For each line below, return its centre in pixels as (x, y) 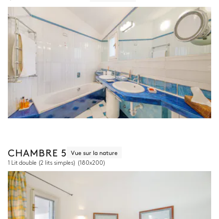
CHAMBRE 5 (37, 153)
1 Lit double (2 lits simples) (42, 163)
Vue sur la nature (94, 153)
